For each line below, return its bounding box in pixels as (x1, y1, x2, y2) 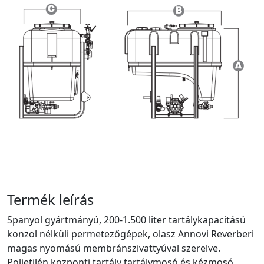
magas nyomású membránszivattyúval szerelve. (7, 242, 220, 255)
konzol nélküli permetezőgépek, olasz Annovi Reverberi (7, 227, 254, 241)
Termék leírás (7, 190, 94, 210)
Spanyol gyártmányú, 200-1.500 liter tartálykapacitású (7, 213, 246, 227)
